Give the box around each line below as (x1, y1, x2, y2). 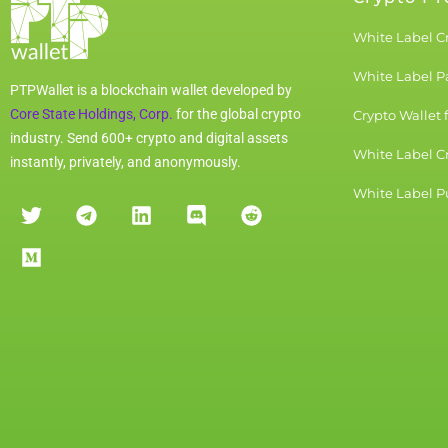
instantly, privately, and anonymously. (10, 154, 241, 171)
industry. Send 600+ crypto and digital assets (10, 130, 288, 147)
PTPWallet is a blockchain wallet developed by (10, 82, 292, 99)
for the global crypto (173, 106, 301, 123)
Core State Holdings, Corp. (10, 106, 173, 123)
